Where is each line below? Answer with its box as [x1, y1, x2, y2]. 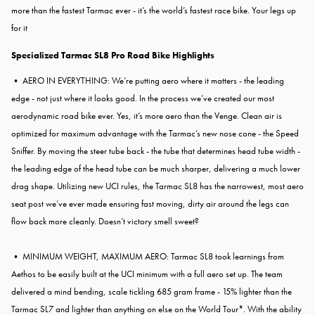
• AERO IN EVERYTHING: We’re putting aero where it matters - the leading [11, 75, 284, 87]
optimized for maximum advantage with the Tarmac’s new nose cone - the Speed [11, 127, 299, 140]
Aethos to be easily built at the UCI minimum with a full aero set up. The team [11, 268, 283, 281]
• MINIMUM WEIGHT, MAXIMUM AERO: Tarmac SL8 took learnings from [11, 250, 284, 263]
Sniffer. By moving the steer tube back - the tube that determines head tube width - [11, 145, 300, 157]
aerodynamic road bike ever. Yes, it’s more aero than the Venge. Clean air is [11, 110, 282, 122]
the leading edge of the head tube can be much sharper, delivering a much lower [11, 162, 300, 175]
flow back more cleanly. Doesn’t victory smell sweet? [11, 215, 199, 228]
